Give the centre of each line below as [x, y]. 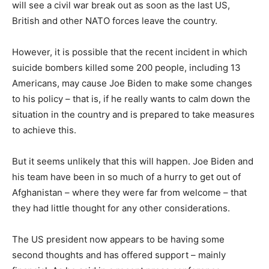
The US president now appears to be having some [118, 239]
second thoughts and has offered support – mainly [119, 255]
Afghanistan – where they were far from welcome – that [129, 192]
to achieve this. [44, 130]
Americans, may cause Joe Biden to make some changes [132, 83]
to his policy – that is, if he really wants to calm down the [131, 98]
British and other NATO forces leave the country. [115, 20]
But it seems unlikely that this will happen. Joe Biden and [133, 161]
